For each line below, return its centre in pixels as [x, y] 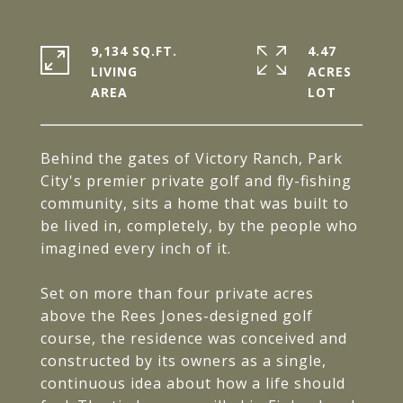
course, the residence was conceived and [194, 338]
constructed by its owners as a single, [184, 361]
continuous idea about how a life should [193, 383]
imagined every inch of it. [136, 248]
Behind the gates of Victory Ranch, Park [192, 158]
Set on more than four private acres [177, 293]
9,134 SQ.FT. [134, 51]
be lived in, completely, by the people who [199, 226]
